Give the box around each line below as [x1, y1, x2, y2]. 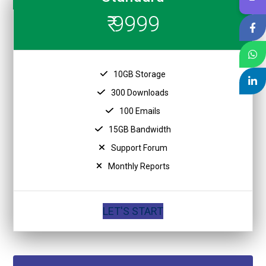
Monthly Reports [108, 161, 170, 171]
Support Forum [110, 142, 167, 153]
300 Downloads [110, 87, 169, 97]
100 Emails [119, 106, 160, 116]
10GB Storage [113, 69, 166, 79]
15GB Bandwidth [108, 124, 171, 134]
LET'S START [103, 204, 163, 217]
